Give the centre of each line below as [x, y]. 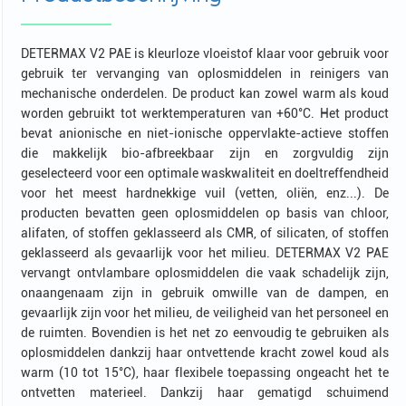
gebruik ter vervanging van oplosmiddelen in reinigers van [205, 73]
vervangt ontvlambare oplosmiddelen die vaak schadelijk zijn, [205, 272]
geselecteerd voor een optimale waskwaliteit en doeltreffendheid [205, 173]
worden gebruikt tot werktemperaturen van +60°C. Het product [205, 113]
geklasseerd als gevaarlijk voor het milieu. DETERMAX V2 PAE [205, 252]
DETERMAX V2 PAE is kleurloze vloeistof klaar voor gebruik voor [205, 53]
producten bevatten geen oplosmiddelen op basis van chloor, [205, 213]
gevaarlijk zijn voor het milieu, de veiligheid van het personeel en [205, 312]
